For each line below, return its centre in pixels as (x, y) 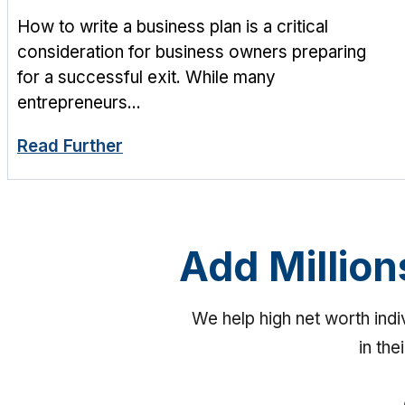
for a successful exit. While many (146, 77)
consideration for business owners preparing (192, 52)
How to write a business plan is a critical (173, 26)
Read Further (70, 146)
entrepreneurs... (79, 102)
